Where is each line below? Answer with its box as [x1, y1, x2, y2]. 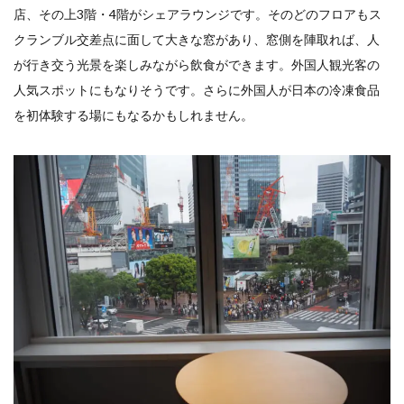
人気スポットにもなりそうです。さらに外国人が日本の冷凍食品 [14, 82, 380, 98]
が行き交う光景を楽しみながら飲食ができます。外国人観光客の [14, 57, 380, 73]
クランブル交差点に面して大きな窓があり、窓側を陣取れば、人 [14, 32, 380, 48]
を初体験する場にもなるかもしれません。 [14, 107, 253, 124]
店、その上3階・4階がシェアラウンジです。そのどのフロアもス [14, 6, 381, 23]
